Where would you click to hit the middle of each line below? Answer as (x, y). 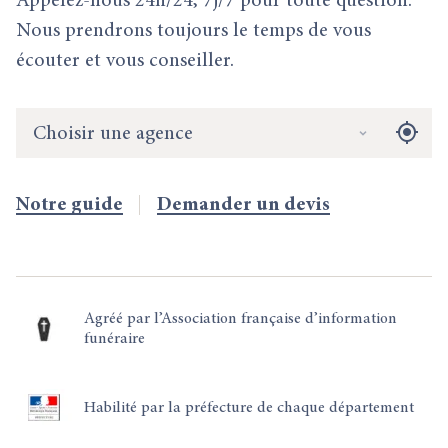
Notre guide (69, 205)
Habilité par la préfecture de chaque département (249, 407)
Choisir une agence (113, 133)
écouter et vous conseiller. (125, 61)
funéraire (114, 339)
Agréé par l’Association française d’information (240, 319)
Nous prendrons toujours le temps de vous (193, 31)
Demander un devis (243, 205)
